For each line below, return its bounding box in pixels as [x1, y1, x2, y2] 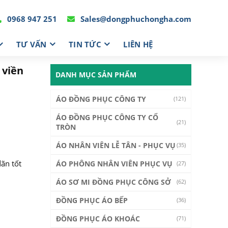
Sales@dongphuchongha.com [78, 13, 191, 24]
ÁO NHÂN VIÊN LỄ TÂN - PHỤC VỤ [55, 140, 176, 150]
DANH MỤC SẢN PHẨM [55, 70, 136, 79]
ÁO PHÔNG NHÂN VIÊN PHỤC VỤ [55, 159, 173, 168]
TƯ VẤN [16, 39, 47, 49]
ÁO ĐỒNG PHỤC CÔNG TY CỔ [55, 112, 158, 122]
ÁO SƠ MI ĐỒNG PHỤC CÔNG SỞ [55, 177, 171, 187]
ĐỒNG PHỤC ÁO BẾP [55, 195, 128, 205]
